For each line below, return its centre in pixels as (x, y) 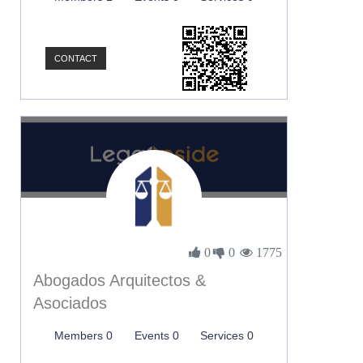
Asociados (70, 303)
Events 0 (156, 335)
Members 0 (84, 335)
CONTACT (76, 58)
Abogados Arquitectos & (120, 280)
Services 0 (226, 335)
